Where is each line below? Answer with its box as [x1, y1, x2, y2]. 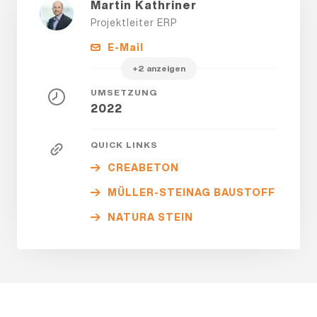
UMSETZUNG [91, 86, 158, 98]
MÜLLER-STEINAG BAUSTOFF [108, 185, 275, 200]
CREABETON [108, 161, 179, 175]
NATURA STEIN [108, 210, 193, 224]
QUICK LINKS [91, 139, 158, 151]
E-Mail [108, 40, 144, 54]
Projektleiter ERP [91, 16, 177, 30]
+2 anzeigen [132, 62, 185, 74]
